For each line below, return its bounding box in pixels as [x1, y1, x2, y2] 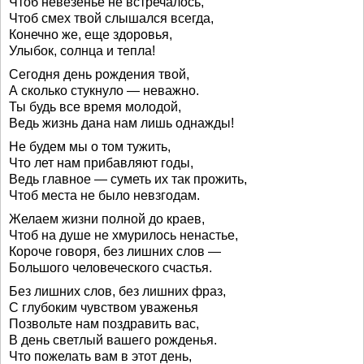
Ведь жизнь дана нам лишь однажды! [9, 116, 234, 130]
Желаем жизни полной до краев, [9, 212, 205, 226]
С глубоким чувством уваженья [9, 301, 198, 314]
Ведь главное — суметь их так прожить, [9, 172, 247, 186]
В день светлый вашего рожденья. [9, 333, 217, 347]
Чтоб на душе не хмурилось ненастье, [9, 228, 238, 242]
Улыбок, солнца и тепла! [9, 44, 155, 58]
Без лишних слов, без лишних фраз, [9, 284, 226, 298]
